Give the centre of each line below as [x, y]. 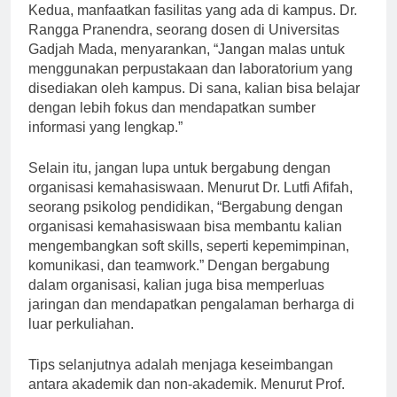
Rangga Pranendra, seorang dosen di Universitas [184, 46]
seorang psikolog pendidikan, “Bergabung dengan [186, 223]
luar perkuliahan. [81, 340]
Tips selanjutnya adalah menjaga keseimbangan [181, 381]
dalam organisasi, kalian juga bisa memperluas [176, 301]
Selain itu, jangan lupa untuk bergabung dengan [179, 184]
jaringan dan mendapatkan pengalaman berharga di [191, 321]
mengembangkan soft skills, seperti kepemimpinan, [189, 262]
